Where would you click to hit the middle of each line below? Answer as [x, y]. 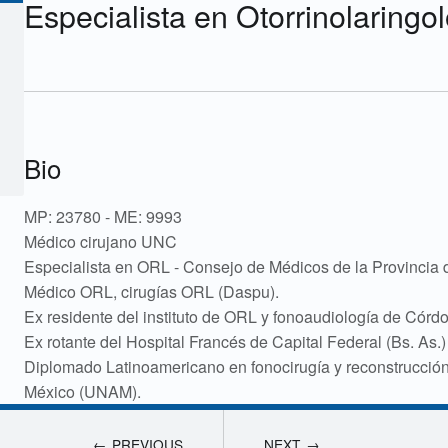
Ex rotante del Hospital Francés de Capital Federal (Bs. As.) [234, 341]
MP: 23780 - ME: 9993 [102, 216]
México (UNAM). [82, 391]
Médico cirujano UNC [100, 241]
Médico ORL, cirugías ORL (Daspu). [151, 291]
